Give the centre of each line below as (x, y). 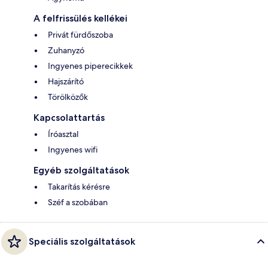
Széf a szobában (78, 202)
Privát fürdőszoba (80, 35)
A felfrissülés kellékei (80, 19)
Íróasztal (63, 134)
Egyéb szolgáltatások (81, 170)
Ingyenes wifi (73, 150)
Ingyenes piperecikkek (90, 66)
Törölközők (68, 97)
